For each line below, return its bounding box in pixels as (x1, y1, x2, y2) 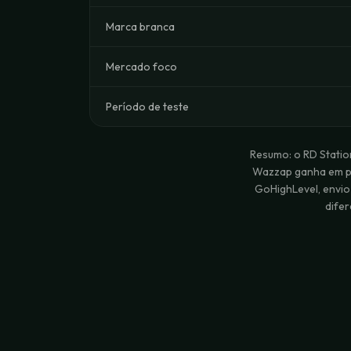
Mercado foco (106, 60, 177, 74)
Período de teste (106, 100, 189, 114)
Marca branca (106, 20, 175, 34)
